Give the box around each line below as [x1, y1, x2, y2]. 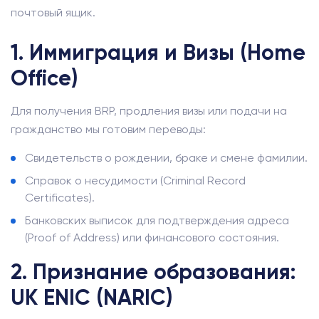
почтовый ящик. [11, 6, 95, 19]
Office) [11, 66, 78, 91]
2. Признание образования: [11, 259, 296, 285]
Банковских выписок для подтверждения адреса [25, 214, 289, 227]
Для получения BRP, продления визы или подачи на [11, 104, 287, 117]
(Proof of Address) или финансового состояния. [25, 231, 279, 244]
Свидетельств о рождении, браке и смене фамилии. [25, 151, 308, 164]
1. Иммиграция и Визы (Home [11, 40, 305, 66]
